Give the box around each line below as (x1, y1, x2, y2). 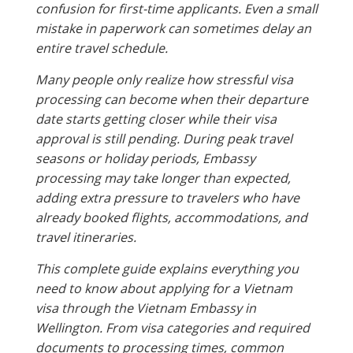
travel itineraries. (35, 228, 136, 246)
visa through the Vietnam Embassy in (35, 299, 256, 317)
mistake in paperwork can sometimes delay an (35, 19, 311, 37)
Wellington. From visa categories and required (35, 318, 310, 336)
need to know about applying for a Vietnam (35, 279, 292, 297)
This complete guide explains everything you (35, 259, 299, 277)
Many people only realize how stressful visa (35, 70, 293, 88)
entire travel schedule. (35, 39, 168, 57)
